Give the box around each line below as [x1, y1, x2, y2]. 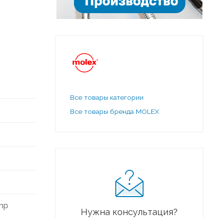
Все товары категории [70, 93, 144, 101]
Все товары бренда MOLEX [70, 107, 159, 115]
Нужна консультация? [81, 206, 178, 217]
